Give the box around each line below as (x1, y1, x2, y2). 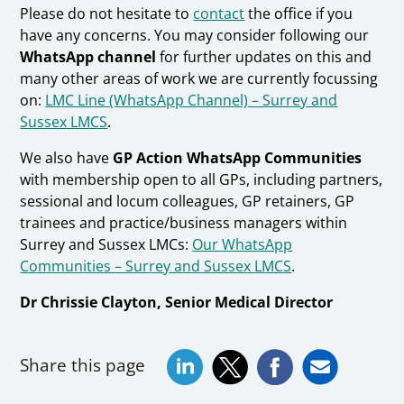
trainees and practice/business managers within (20, 213, 348, 234)
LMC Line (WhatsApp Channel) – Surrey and (45, 90, 338, 111)
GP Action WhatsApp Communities (113, 148, 363, 169)
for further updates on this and (156, 47, 372, 68)
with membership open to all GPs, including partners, (20, 170, 383, 190)
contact (193, 4, 245, 24)
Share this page (20, 353, 146, 377)
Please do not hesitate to (20, 4, 194, 24)
